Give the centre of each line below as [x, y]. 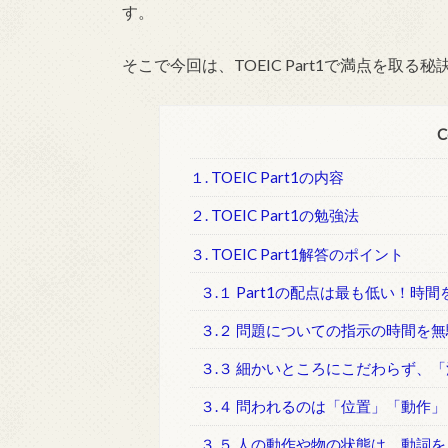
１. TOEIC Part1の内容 [266, 177]
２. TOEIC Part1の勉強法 [274, 215]
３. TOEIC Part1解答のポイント [296, 253]
